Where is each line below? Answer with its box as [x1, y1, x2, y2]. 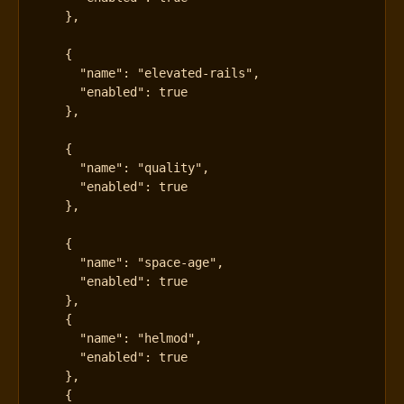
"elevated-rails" [137, 66, 253, 81]
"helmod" [137, 331, 196, 346]
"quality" [137, 161, 203, 176]
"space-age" [137, 255, 217, 271]
